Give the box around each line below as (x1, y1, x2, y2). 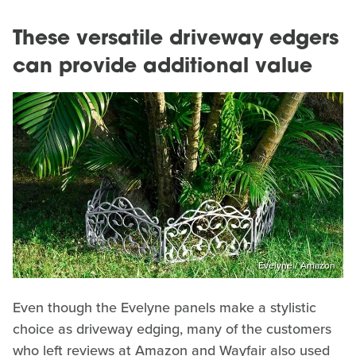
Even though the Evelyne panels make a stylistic (13, 296, 316, 318)
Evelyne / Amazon (258, 257, 335, 273)
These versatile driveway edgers (13, 29, 339, 50)
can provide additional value (13, 57, 312, 78)
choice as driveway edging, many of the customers (13, 318, 331, 339)
